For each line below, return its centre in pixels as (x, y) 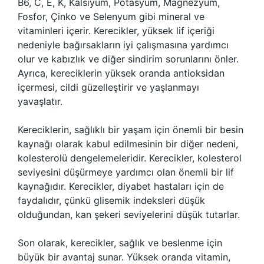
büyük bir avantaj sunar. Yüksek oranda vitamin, (124, 257)
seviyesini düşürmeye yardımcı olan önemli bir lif (126, 172)
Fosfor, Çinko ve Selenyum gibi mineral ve (111, 16)
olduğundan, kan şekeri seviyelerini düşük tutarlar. (129, 214)
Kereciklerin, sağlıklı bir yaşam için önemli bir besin (131, 130)
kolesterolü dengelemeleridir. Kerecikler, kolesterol (130, 158)
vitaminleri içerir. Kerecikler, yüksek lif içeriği (116, 31)
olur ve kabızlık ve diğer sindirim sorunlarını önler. (128, 59)
